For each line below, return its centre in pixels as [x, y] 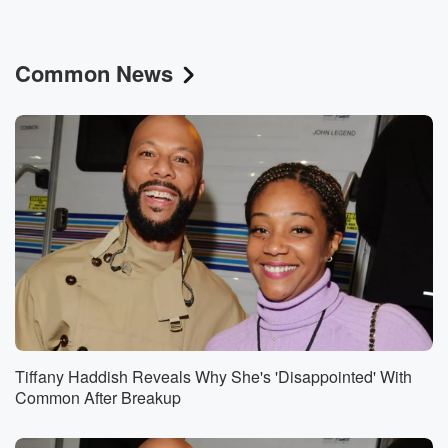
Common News [94, 73]
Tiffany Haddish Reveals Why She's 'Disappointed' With [213, 377]
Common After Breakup [98, 398]
